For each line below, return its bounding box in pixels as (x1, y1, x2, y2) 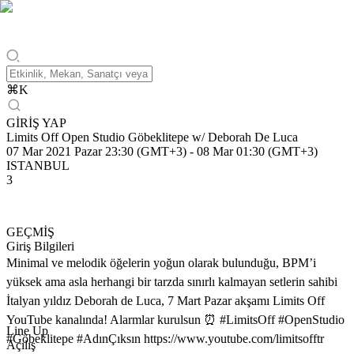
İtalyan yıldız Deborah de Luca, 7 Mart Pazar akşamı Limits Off (6, 294, 325, 307)
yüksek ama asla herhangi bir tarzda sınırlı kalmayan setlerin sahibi (6, 275, 337, 288)
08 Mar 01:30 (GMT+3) (197, 145, 318, 158)
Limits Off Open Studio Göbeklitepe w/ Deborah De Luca (6, 130, 298, 144)
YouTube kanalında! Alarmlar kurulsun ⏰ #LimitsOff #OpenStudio (6, 313, 345, 326)
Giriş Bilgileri (6, 239, 74, 253)
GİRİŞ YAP (6, 116, 66, 130)
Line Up (6, 324, 48, 337)
